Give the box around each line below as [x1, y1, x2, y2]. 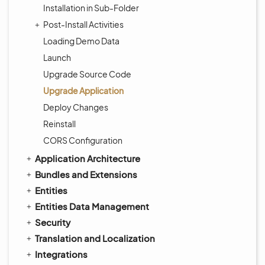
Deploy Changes [43, 102, 108, 112]
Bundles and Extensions [35, 169, 137, 180]
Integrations [35, 248, 88, 260]
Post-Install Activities [43, 19, 124, 30]
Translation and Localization [35, 232, 155, 244]
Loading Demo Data [43, 35, 119, 46]
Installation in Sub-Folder [43, 2, 139, 13]
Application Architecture [35, 153, 140, 164]
